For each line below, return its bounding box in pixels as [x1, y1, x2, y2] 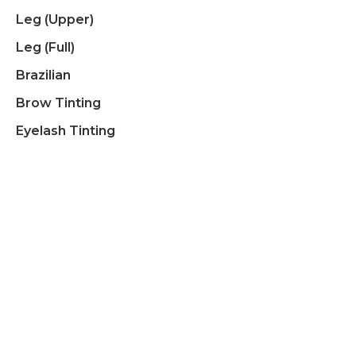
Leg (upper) [16, 12, 94, 27]
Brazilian [16, 68, 71, 83]
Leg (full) [16, 40, 75, 55]
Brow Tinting [16, 95, 101, 110]
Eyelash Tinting [16, 123, 115, 138]
